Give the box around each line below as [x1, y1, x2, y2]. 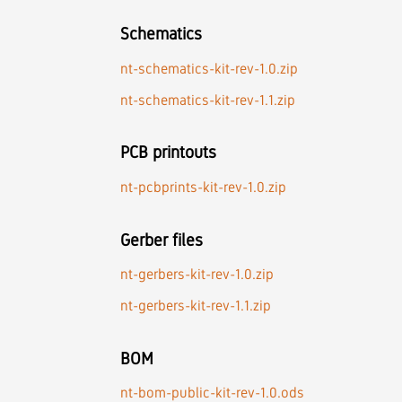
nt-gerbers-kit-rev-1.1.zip [120, 297, 272, 315]
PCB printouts [120, 143, 217, 162]
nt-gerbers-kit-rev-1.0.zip [120, 266, 275, 284]
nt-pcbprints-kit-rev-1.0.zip [120, 179, 287, 197]
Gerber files [120, 230, 204, 249]
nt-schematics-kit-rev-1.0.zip [120, 59, 299, 77]
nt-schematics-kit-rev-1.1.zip [120, 91, 296, 109]
